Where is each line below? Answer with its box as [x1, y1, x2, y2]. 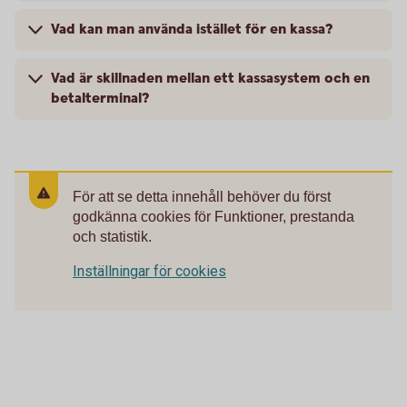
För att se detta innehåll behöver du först [73, 188, 331, 204]
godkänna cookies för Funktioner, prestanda [73, 208, 354, 224]
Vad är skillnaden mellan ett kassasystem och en [51, 68, 370, 88]
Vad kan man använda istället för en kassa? [51, 19, 333, 39]
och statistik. [73, 228, 152, 244]
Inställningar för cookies [73, 262, 226, 280]
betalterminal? [51, 88, 149, 108]
